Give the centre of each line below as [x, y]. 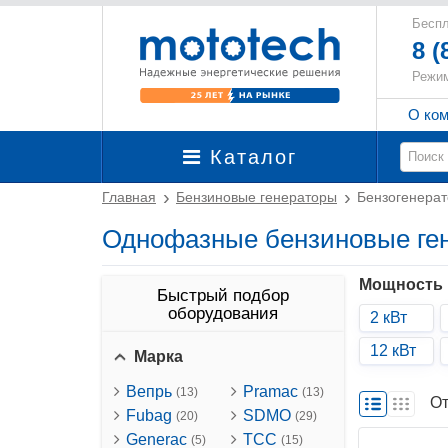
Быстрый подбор [223, 295]
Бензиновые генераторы [256, 197]
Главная [129, 197]
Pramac [272, 391]
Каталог [249, 157]
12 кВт [393, 350]
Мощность [401, 284]
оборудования [223, 313]
